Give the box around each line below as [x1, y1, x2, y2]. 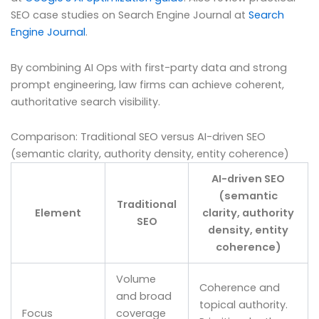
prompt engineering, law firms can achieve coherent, [11, 77, 284, 92]
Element [35, 206, 81, 221]
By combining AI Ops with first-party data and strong [11, 60, 287, 75]
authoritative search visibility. [11, 94, 160, 109]
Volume [115, 272, 156, 287]
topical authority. [199, 298, 288, 313]
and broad [115, 289, 172, 304]
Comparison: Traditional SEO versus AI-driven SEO [11, 130, 266, 145]
